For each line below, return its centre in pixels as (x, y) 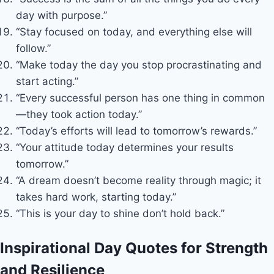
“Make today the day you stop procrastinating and (139, 65)
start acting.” (47, 81)
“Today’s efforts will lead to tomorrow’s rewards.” (136, 131)
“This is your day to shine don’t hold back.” (120, 213)
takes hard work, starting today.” (96, 197)
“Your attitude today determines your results (124, 147)
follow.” (33, 48)
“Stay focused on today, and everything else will (134, 31)
